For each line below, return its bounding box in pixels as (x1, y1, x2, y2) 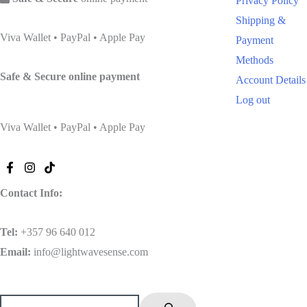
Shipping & (235, 14, 286, 26)
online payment (69, 70, 140, 82)
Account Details (235, 73, 306, 86)
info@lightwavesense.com (31, 245, 148, 258)
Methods (235, 53, 273, 66)
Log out (235, 93, 270, 106)
